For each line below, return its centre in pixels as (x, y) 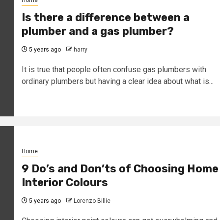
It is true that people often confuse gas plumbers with (114, 69)
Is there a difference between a (105, 17)
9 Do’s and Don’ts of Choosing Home (120, 168)
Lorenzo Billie (92, 201)
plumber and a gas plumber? (97, 31)
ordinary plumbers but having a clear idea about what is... (117, 81)
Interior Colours (65, 182)
